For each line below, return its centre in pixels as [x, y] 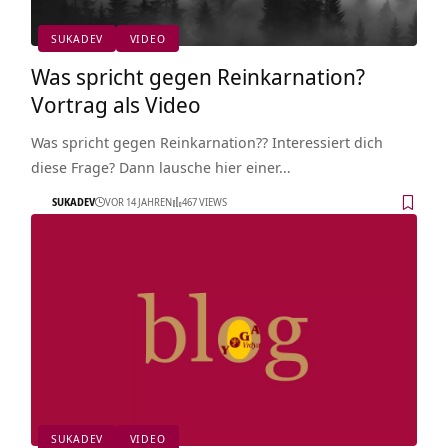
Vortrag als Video [115, 103]
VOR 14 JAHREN [138, 202]
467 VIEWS [204, 202]
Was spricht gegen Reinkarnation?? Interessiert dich [206, 141]
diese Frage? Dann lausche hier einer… [160, 166]
